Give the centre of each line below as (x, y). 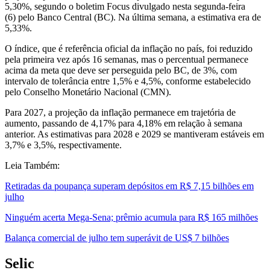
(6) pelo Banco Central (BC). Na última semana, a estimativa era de (133, 17)
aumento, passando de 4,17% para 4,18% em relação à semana (124, 123)
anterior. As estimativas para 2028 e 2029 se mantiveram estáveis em (134, 134)
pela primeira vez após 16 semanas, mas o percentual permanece (127, 59)
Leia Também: (32, 165)
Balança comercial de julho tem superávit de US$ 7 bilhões (117, 237)
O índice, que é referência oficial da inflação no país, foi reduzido (129, 48)
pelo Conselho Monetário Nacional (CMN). (88, 92)
